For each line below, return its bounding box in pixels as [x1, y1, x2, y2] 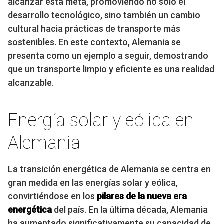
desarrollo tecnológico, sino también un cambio [8, 9, 200, 20]
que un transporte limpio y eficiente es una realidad [8, 63, 214, 74]
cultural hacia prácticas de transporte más [8, 23, 180, 34]
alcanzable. [8, 77, 54, 88]
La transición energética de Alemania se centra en [8, 163, 211, 174]
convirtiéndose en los [8, 190, 97, 201]
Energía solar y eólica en [8, 109, 194, 131]
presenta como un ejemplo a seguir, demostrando [8, 50, 208, 61]
